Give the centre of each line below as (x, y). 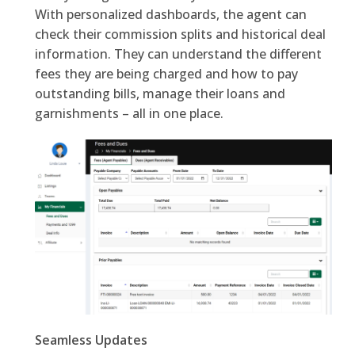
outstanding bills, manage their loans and (160, 94)
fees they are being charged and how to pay (166, 74)
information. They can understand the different (178, 54)
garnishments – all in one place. (130, 114)
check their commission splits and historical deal (180, 34)
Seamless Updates (92, 340)
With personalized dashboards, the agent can (170, 15)
